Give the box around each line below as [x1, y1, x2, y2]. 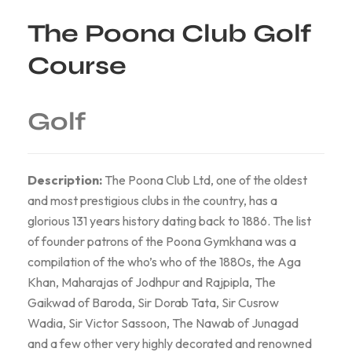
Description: [27, 172, 102, 189]
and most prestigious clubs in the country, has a [27, 192, 277, 209]
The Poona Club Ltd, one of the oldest [102, 172, 307, 189]
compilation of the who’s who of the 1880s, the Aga [27, 254, 301, 270]
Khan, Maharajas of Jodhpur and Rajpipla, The [27, 274, 276, 291]
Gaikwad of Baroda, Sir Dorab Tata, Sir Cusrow [27, 295, 279, 311]
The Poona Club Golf [27, 18, 311, 49]
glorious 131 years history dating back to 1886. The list [27, 213, 311, 229]
